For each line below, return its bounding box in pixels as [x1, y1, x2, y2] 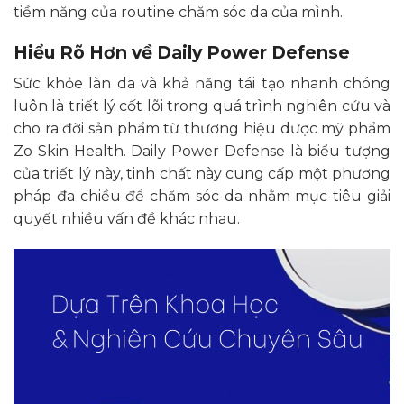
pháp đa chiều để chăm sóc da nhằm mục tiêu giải [14, 188, 390, 206]
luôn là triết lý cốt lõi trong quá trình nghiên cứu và [14, 97, 390, 115]
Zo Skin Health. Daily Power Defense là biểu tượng [14, 142, 390, 161]
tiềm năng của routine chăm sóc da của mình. [14, 3, 343, 21]
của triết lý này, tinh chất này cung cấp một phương [14, 165, 390, 183]
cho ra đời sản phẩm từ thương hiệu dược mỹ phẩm [14, 120, 390, 138]
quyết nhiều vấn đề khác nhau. [14, 210, 240, 228]
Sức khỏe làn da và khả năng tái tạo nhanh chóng [14, 75, 390, 93]
